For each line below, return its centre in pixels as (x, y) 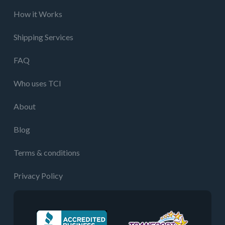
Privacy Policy (38, 175)
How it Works (38, 14)
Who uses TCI (37, 83)
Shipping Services (43, 37)
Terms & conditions (47, 152)
